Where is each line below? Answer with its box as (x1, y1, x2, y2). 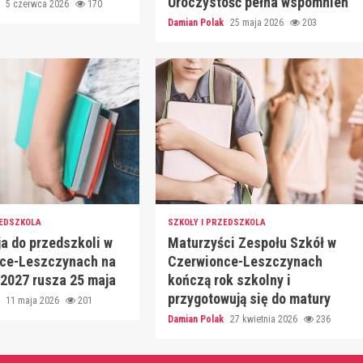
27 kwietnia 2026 (229, 314, 300, 326)
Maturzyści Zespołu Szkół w (167, 234, 336, 252)
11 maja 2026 (6, 295, 62, 307)
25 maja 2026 (229, 17, 286, 29)
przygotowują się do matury (167, 290, 331, 308)
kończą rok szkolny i (167, 271, 291, 289)
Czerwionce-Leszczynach (167, 253, 322, 271)
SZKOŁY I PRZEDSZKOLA (167, 217, 266, 228)
